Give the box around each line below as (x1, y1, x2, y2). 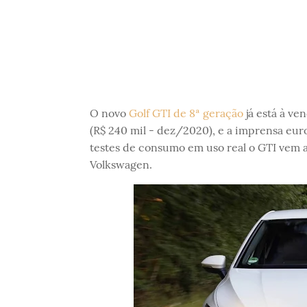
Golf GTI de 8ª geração (128, 106, 243, 120)
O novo (89, 106, 129, 120)
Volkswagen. (89, 158, 152, 171)
